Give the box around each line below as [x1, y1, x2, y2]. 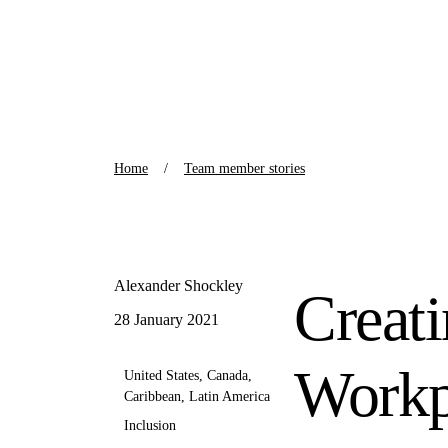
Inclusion [124, 418, 176, 434]
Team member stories [184, 161, 305, 177]
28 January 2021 [114, 311, 219, 329]
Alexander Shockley [114, 277, 243, 295]
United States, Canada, [124, 368, 252, 384]
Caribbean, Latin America [124, 389, 270, 405]
